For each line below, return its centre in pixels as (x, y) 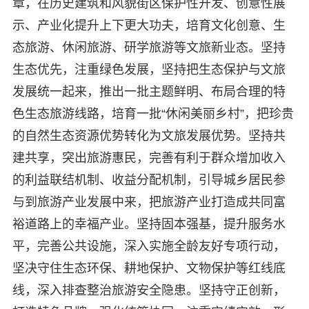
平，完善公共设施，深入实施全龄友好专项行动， (149, 246)
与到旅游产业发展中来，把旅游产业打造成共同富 (149, 202)
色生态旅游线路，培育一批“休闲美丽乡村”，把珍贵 (153, 113)
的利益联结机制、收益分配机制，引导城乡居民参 (149, 180)
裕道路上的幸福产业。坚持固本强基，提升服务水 (149, 224)
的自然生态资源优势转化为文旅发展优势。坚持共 (149, 136)
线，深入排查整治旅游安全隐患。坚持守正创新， (149, 290)
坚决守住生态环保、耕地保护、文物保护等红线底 (149, 268)
